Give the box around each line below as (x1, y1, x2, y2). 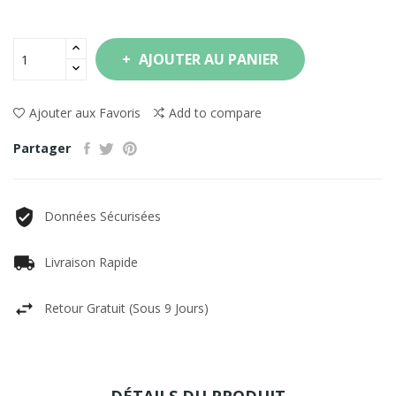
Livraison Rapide (44, 254, 138, 270)
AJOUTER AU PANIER (139, 49, 278, 69)
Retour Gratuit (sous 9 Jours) (44, 300, 209, 316)
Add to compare (169, 104, 262, 121)
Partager (13, 140, 71, 156)
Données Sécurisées (44, 208, 161, 225)
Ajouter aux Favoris (29, 104, 141, 121)
